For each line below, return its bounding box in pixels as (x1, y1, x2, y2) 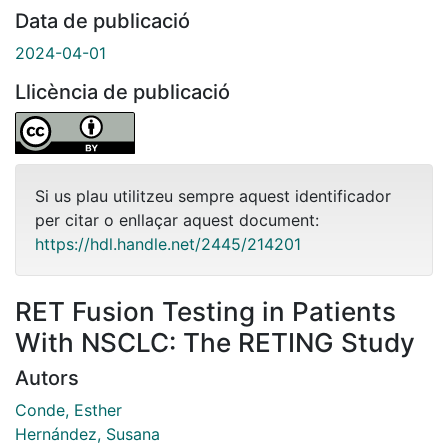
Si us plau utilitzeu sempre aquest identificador (35, 185, 391, 206)
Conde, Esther (15, 399, 122, 420)
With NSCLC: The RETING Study (15, 326, 415, 358)
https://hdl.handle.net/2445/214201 (35, 233, 301, 254)
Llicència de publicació (15, 79, 230, 104)
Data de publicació (15, 8, 190, 33)
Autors (15, 365, 79, 390)
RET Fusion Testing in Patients (15, 295, 396, 327)
